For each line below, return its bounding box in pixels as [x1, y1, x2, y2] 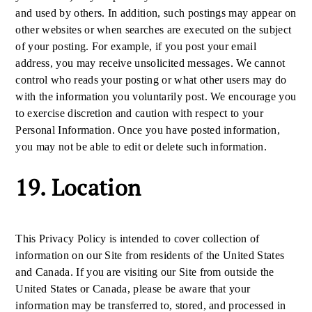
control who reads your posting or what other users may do [15, 74, 287, 86]
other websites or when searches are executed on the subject [15, 24, 292, 36]
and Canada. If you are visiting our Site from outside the [15, 266, 274, 278]
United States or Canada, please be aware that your [15, 283, 251, 295]
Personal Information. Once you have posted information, [15, 124, 280, 136]
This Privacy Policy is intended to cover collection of [15, 233, 260, 244]
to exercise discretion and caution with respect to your [15, 107, 263, 119]
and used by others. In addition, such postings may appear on [15, 7, 297, 19]
